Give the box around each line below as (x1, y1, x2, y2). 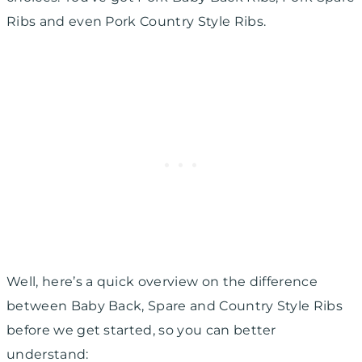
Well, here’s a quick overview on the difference (6, 274, 318, 290)
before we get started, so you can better (6, 322, 276, 339)
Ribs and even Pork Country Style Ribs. (6, 14, 270, 30)
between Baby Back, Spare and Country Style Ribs (6, 298, 343, 314)
